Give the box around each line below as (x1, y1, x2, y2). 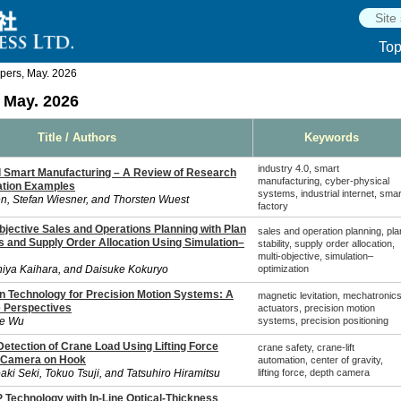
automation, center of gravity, (257, 354, 383, 365)
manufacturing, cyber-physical (257, 175, 389, 186)
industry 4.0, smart (257, 163, 339, 174)
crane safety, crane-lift (257, 342, 354, 353)
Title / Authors (38, 131, 116, 144)
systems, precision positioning (257, 315, 388, 326)
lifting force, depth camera (257, 367, 370, 378)
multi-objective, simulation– (257, 251, 373, 261)
